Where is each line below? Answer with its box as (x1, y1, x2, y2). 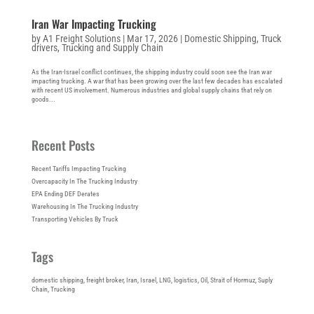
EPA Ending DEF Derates (31, 189, 100, 198)
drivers (31, 41, 57, 53)
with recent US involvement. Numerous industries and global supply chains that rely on (31, 86, 272, 94)
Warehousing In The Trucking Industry (31, 202, 138, 210)
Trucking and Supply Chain (61, 41, 163, 53)
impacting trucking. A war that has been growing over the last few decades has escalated (31, 76, 282, 85)
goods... (31, 95, 55, 103)
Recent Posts (31, 135, 95, 154)
